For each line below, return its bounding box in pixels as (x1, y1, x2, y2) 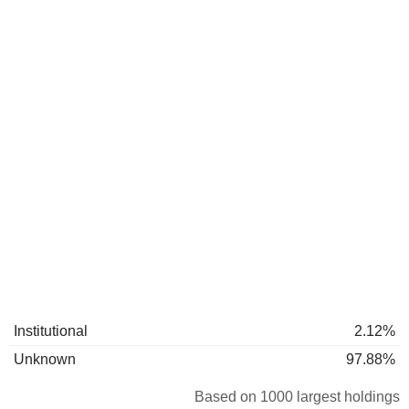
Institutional (14, 323, 88, 339)
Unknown (14, 351, 76, 367)
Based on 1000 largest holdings (194, 389, 400, 404)
